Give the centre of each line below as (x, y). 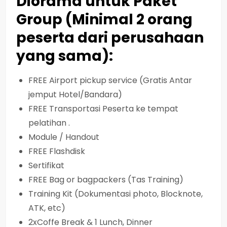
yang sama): (65, 56)
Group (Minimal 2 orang (104, 19)
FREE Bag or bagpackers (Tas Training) (106, 179)
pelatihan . (49, 123)
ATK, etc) (47, 208)
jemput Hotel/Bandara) (75, 94)
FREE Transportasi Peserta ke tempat (103, 108)
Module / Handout (64, 137)
